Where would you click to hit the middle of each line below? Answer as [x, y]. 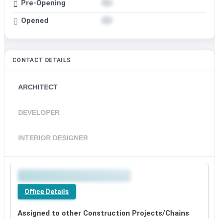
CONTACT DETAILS [42, 60]
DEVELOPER [39, 113]
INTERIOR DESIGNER [53, 138]
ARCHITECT [38, 87]
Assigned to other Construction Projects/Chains [103, 213]
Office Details [47, 192]
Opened [35, 20]
